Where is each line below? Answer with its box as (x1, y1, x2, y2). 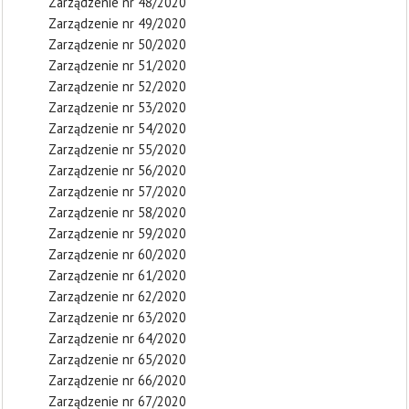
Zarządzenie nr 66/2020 (48, 372, 186, 389)
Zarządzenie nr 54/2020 (48, 120, 186, 137)
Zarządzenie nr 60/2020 (48, 246, 186, 263)
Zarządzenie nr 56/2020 (48, 162, 186, 179)
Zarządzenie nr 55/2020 (48, 141, 186, 158)
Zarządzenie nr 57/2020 (48, 183, 186, 200)
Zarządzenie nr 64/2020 (48, 330, 186, 347)
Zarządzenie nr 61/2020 (48, 267, 186, 284)
